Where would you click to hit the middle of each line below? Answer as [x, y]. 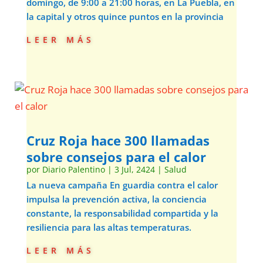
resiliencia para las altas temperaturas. [109, 227]
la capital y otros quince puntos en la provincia [125, 16]
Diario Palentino [73, 169]
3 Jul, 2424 [134, 169]
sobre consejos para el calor [116, 157]
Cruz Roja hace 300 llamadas [118, 140]
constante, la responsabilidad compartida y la [122, 213]
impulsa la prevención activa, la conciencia [116, 199]
